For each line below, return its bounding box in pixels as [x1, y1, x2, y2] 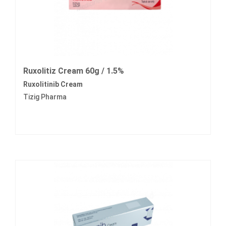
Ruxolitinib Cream [23, 80, 83, 89]
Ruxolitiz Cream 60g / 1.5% [23, 66, 124, 76]
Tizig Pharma [23, 93, 67, 101]
